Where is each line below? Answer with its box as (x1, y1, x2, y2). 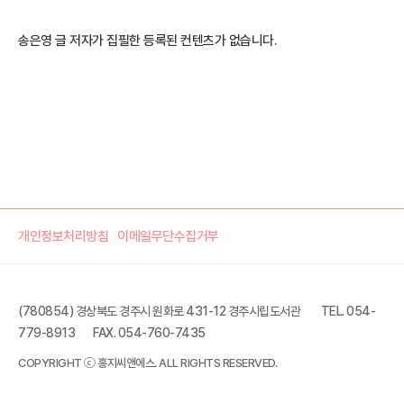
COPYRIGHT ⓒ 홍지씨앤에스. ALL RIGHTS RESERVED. (18, 355, 277, 370)
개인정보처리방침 (18, 227, 108, 244)
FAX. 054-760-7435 (93, 325, 206, 340)
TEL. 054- (320, 303, 375, 318)
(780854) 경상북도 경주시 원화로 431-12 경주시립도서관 (18, 303, 303, 318)
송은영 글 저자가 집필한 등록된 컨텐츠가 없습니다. (18, 32, 277, 49)
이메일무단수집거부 (117, 227, 219, 244)
